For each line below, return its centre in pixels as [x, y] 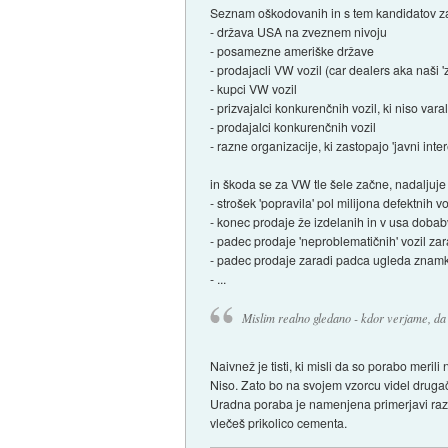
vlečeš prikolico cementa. [279, 422]
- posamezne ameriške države [292, 51]
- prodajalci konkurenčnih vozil [293, 127]
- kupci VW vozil [254, 89]
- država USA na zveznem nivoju [299, 32]
